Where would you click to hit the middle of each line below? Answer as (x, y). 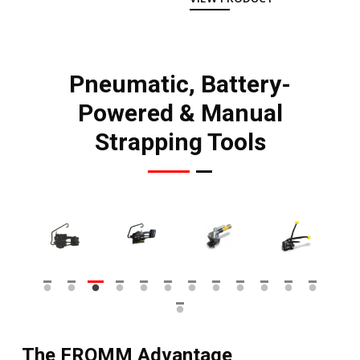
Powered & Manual (180, 112)
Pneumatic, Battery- (180, 84)
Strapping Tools (180, 141)
